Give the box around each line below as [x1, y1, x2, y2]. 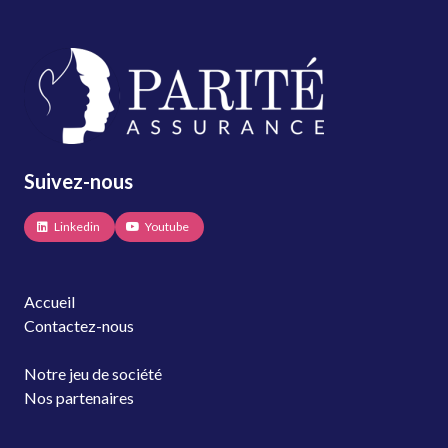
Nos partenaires [24, 388, 134, 408]
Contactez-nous [24, 316, 134, 336]
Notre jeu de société [24, 364, 162, 384]
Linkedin [54, 219, 100, 235]
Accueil [24, 292, 75, 312]
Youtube [145, 219, 189, 235]
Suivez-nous [24, 169, 133, 194]
